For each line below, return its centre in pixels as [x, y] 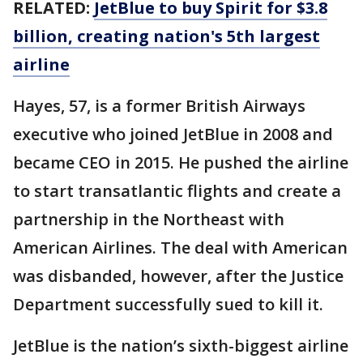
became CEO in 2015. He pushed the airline [181, 162]
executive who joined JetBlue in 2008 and [173, 134]
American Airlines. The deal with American [180, 247]
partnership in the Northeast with [149, 219]
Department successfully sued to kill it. [168, 304]
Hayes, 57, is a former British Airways [159, 105]
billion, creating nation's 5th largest [167, 36]
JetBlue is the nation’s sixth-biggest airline [181, 345]
